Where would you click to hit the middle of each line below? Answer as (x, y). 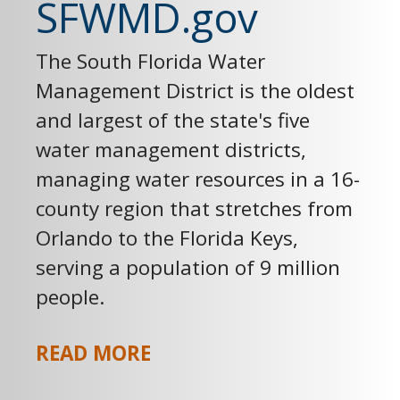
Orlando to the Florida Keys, (167, 237)
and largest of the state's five (173, 120)
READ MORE (93, 353)
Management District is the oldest (195, 90)
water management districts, (171, 149)
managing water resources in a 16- (198, 179)
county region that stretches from (194, 208)
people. (70, 296)
